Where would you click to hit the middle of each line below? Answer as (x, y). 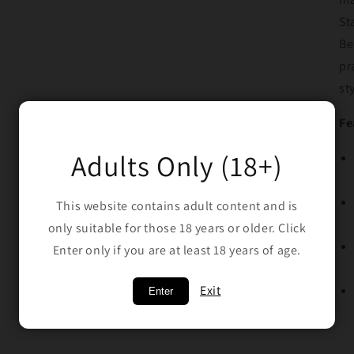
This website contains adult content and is (177, 205)
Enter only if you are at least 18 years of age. (177, 250)
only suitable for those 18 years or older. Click (177, 228)
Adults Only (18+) (177, 165)
